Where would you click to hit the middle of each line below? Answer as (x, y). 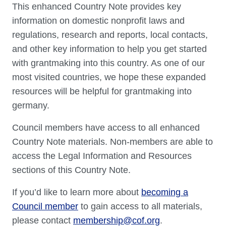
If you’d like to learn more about (77, 192)
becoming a (165, 192)
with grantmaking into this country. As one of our (108, 63)
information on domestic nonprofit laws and (98, 21)
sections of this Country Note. (71, 170)
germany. (31, 106)
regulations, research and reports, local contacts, (110, 35)
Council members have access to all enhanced (106, 128)
